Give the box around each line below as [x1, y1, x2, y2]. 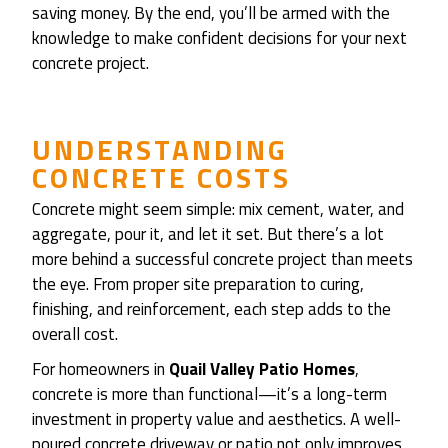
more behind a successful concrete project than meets [32, 246, 413, 272]
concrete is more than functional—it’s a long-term [32, 381, 387, 407]
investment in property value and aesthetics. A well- [32, 406, 401, 432]
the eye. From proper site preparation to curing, [32, 271, 364, 297]
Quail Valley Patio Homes [169, 356, 355, 382]
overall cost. [32, 321, 118, 347]
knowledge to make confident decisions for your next [32, 25, 407, 51]
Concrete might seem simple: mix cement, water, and [32, 196, 404, 222]
